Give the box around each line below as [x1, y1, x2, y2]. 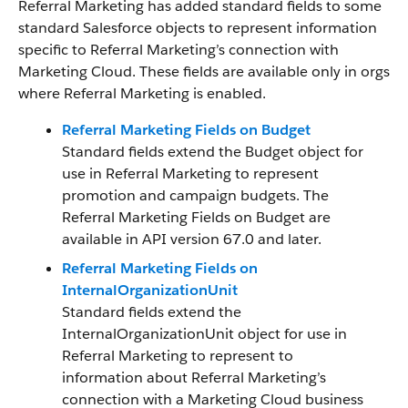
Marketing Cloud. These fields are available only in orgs [18, 62, 390, 81]
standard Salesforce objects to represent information [18, 18, 377, 37]
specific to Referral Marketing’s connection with [18, 40, 339, 59]
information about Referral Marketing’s [62, 368, 326, 387]
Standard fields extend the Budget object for [62, 142, 363, 161]
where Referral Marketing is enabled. [18, 84, 266, 103]
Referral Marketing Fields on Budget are [62, 208, 331, 227]
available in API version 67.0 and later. [62, 229, 321, 249]
